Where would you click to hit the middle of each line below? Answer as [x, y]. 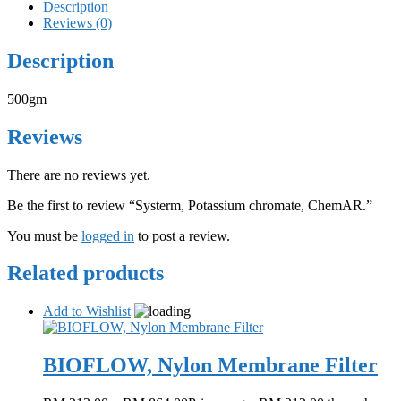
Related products [85, 273]
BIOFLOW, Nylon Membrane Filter [210, 366]
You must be [44, 235]
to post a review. [182, 235]
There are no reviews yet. [79, 175]
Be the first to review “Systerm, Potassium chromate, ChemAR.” [190, 205]
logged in [108, 235]
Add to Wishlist [87, 311]
